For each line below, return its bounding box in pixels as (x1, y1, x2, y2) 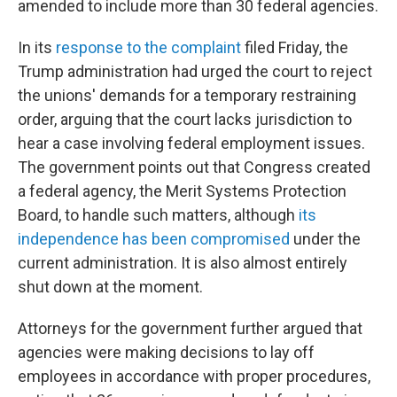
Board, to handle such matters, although (18, 206, 299, 224)
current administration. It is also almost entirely (18, 253, 347, 272)
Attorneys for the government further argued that (18, 319, 362, 338)
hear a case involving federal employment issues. (18, 134, 365, 152)
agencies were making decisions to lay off (18, 343, 315, 362)
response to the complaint (56, 38, 241, 57)
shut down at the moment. (18, 277, 203, 296)
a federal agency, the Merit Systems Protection (18, 182, 346, 200)
